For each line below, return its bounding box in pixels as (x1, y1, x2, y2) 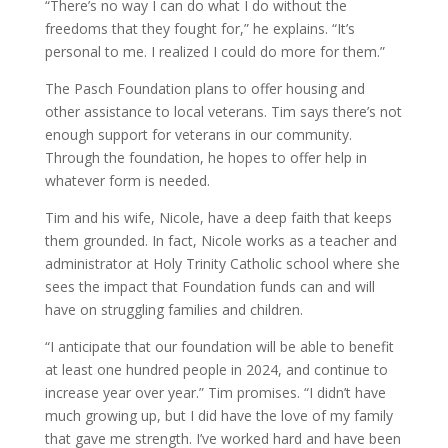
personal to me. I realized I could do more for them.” (44, 42, 389, 61)
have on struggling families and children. (44, 300, 303, 319)
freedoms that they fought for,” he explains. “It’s (44, 19, 355, 38)
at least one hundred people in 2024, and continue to (44, 360, 388, 379)
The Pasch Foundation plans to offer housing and (44, 79, 365, 98)
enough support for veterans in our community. (44, 125, 352, 144)
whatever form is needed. (44, 171, 210, 190)
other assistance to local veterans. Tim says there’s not (44, 102, 402, 121)
